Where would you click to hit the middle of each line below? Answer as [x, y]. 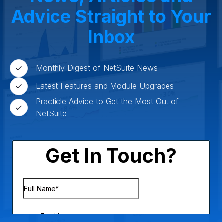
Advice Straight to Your [111, 16]
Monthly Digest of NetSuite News [97, 68]
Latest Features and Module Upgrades [105, 86]
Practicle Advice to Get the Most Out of [107, 101]
